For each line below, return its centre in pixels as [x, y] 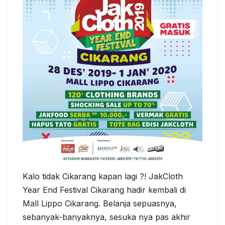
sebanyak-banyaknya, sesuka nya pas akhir [106, 217]
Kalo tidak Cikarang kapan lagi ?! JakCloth [103, 177]
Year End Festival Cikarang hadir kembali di [104, 190]
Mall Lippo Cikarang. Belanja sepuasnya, [100, 204]
